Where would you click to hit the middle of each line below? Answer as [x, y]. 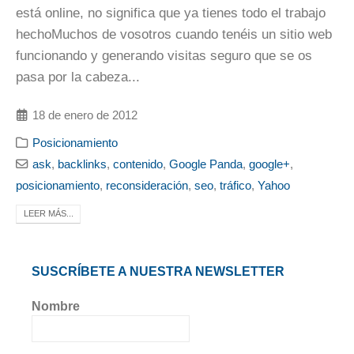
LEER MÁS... [48, 214]
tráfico [235, 186]
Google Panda [206, 164]
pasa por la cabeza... [78, 77]
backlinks [83, 164]
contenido [138, 164]
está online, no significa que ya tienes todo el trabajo [171, 13]
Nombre [56, 306]
